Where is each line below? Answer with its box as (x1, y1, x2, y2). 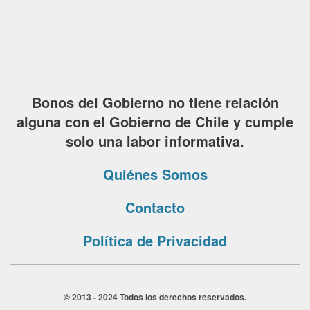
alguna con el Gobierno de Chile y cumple (17, 111, 293, 132)
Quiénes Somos (102, 164, 208, 185)
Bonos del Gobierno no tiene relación (31, 92, 279, 113)
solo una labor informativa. (66, 131, 244, 152)
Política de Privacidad (83, 230, 227, 251)
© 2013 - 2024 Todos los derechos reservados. (64, 291, 246, 304)
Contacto (125, 197, 185, 218)
